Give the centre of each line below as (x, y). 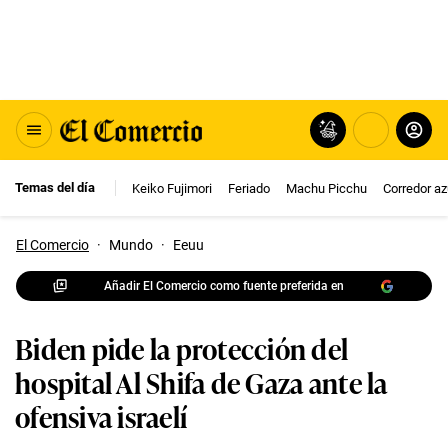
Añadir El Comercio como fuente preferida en (224, 285)
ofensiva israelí (101, 415)
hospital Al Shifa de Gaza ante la (201, 381)
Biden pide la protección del (182, 347)
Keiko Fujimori (172, 188)
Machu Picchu (326, 188)
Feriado (249, 188)
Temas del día (55, 187)
